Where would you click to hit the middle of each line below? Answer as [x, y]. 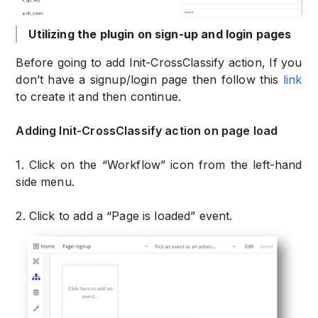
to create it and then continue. [99, 97]
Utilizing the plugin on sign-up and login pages [160, 34]
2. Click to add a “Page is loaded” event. [124, 216]
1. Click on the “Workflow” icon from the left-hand [159, 165]
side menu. [45, 182]
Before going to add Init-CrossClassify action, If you [159, 63]
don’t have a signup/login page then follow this [147, 80]
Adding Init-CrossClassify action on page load [147, 131]
